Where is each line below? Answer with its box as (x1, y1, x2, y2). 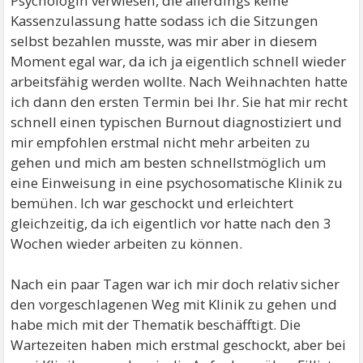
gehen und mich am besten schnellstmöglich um (11, 152, 327, 172)
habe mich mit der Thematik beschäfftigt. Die (11, 314, 301, 334)
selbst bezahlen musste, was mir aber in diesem (11, 31, 318, 50)
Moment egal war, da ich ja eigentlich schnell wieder (11, 51, 347, 70)
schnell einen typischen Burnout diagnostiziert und (11, 112, 343, 131)
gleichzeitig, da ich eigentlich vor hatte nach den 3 (11, 213, 332, 233)
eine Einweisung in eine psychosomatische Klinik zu (11, 173, 344, 192)
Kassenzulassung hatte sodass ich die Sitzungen (11, 11, 319, 30)
